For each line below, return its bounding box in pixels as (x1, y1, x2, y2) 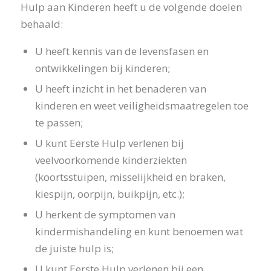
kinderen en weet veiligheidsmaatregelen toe (34, 98, 249, 113)
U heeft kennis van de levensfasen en (34, 44, 209, 58)
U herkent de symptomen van (34, 207, 175, 221)
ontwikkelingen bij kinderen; (34, 60, 170, 75)
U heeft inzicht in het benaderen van (34, 81, 206, 96)
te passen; (34, 115, 83, 129)
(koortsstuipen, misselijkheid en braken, (34, 169, 226, 184)
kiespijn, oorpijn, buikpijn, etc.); (34, 186, 184, 201)
